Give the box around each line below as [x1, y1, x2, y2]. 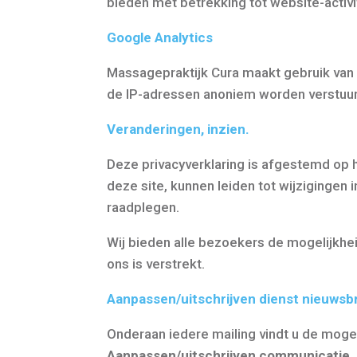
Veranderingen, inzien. [107, 120, 250, 137]
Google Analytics [107, 29, 214, 45]
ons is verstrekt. [107, 255, 206, 272]
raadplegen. [107, 198, 180, 215]
